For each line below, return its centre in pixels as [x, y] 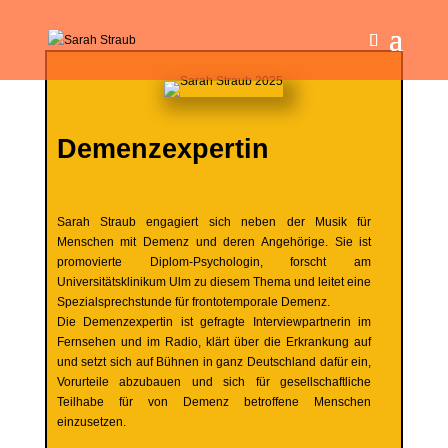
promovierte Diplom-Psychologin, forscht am [214, 262]
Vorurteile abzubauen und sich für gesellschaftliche [214, 382]
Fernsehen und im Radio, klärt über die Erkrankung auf [214, 342]
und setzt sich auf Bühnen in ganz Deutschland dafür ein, [214, 362]
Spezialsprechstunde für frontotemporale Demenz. [193, 302]
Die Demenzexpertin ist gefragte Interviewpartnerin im [214, 322]
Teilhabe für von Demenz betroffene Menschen [214, 402]
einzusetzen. [91, 422]
